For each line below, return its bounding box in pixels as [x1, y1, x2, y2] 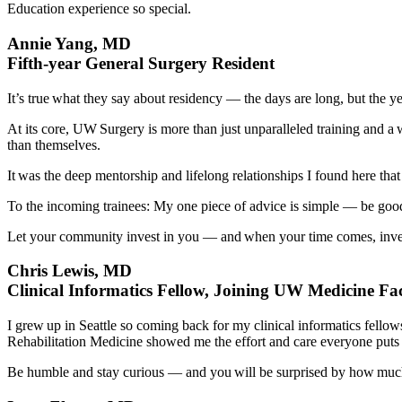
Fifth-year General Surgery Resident [7, 54, 275, 73]
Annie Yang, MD [7, 34, 131, 53]
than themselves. [7, 136, 100, 153]
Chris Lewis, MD [7, 261, 132, 281]
